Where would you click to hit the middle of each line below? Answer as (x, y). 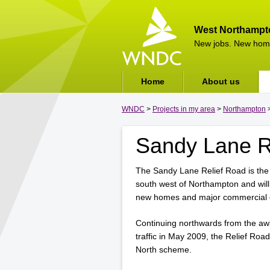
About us (221, 81)
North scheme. (164, 250)
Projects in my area (184, 109)
